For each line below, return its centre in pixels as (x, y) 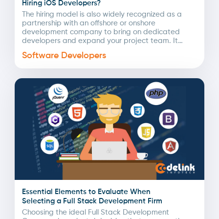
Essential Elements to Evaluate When (86, 192)
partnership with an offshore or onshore (89, 23)
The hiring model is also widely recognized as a (102, 14)
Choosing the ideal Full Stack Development (96, 213)
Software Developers (64, 55)
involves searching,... (57, 49)
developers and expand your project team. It (100, 41)
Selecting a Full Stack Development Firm (92, 201)
